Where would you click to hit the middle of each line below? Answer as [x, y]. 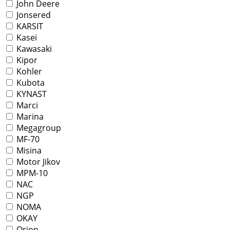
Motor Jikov [37, 162]
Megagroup [38, 128]
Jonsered [33, 15]
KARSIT [29, 26]
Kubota [30, 83]
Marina [29, 117]
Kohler [28, 72]
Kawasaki [33, 49]
